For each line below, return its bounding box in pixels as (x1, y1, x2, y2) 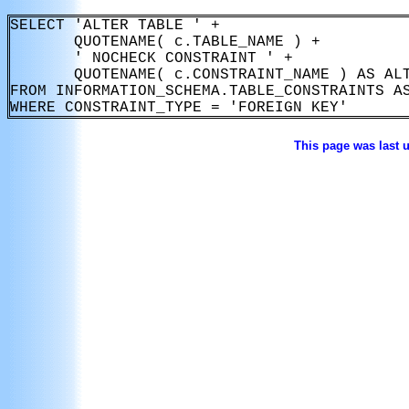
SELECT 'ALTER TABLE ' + (10, 17, 220, 34)
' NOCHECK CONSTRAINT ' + (10, 50, 293, 67)
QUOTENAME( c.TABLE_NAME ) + (10, 34, 320, 50)
